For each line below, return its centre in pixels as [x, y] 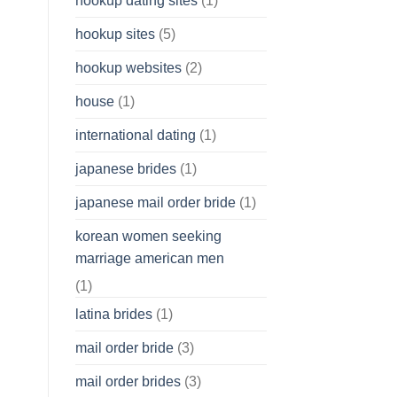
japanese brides [125, 168]
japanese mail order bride [155, 202]
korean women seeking [148, 236]
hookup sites [115, 34]
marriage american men [149, 258]
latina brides [113, 314]
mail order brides [128, 381]
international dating [135, 135]
